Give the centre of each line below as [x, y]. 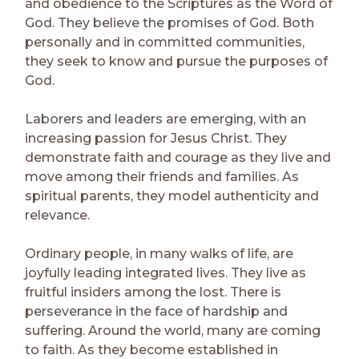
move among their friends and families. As [162, 177]
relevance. [58, 216]
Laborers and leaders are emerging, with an [166, 119]
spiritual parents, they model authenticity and [172, 196]
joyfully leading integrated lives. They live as [166, 273]
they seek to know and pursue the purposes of [177, 62]
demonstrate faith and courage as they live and [178, 158]
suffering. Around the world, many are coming [173, 331]
